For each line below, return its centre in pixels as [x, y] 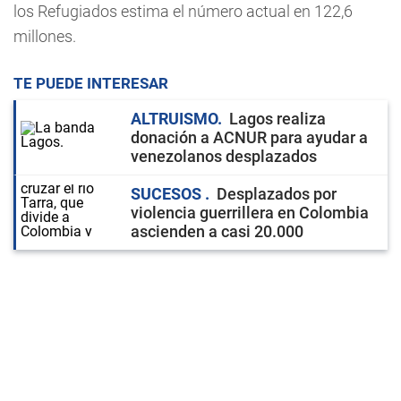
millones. [45, 36]
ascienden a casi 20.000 [217, 231]
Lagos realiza [277, 119]
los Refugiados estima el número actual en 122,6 [183, 11]
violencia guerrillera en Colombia [250, 213]
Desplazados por [277, 194]
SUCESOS [168, 194]
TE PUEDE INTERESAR [91, 83]
